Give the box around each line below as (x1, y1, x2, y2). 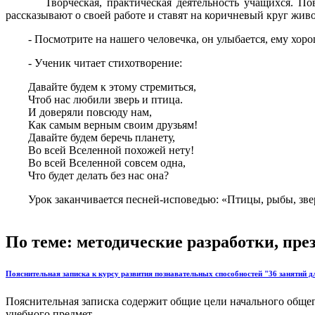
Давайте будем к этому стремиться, (6, 81, 196, 94)
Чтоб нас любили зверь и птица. (6, 94, 183, 106)
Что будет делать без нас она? (6, 169, 169, 182)
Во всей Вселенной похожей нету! (6, 144, 194, 157)
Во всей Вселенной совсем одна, (6, 157, 186, 169)
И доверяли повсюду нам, (6, 106, 152, 119)
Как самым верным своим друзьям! (6, 119, 198, 131)
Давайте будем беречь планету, (6, 131, 175, 144)
